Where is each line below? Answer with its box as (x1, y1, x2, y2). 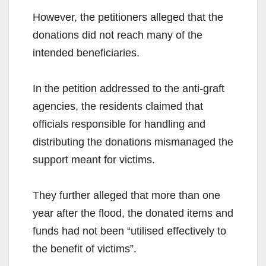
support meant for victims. (33, 154, 155, 166)
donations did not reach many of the (33, 29, 202, 42)
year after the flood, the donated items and (33, 207, 233, 220)
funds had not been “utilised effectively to (33, 225, 226, 237)
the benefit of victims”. (33, 243, 137, 255)
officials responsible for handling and (33, 118, 205, 131)
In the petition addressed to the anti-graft (33, 83, 224, 95)
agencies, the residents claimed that (33, 100, 203, 113)
